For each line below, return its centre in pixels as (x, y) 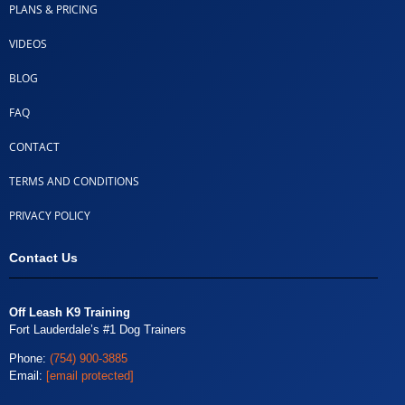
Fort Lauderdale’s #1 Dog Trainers (98, 329)
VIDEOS (28, 43)
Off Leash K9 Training (70, 312)
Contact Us (43, 257)
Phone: (29, 358)
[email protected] (90, 375)
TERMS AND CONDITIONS (74, 181)
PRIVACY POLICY (50, 215)
